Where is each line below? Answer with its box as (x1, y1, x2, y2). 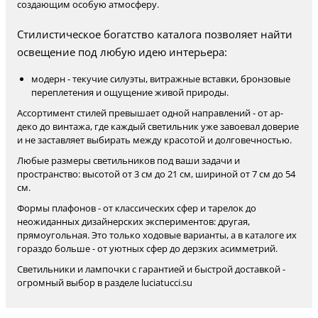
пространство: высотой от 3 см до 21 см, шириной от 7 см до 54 (17, 168, 295, 180)
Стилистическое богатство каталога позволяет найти (17, 27, 292, 41)
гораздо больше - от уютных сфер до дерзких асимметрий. (17, 242, 278, 255)
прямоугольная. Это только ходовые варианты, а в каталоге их (17, 229, 297, 241)
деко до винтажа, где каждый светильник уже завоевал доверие (17, 120, 299, 133)
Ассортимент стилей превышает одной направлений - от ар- (17, 106, 283, 119)
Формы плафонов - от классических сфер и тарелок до (17, 202, 256, 214)
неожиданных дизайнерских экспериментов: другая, (17, 215, 250, 228)
